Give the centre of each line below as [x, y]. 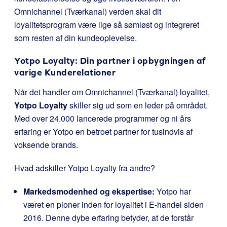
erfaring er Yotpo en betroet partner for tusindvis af [103, 131]
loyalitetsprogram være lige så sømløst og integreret [107, 25]
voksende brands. [46, 145]
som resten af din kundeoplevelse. [75, 38]
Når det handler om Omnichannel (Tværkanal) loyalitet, [112, 92]
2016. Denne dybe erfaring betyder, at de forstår [108, 218]
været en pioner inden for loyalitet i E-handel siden [113, 204]
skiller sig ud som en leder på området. [138, 105]
